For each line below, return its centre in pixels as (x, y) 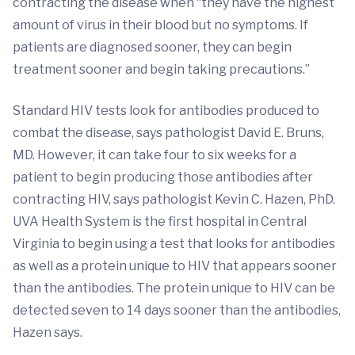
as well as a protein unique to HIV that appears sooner (175, 266)
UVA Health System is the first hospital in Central (160, 221)
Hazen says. (48, 332)
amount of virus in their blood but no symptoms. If (160, 25)
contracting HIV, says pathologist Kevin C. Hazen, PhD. (174, 199)
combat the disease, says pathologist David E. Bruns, (168, 133)
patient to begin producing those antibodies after (163, 177)
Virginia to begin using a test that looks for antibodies (174, 244)
